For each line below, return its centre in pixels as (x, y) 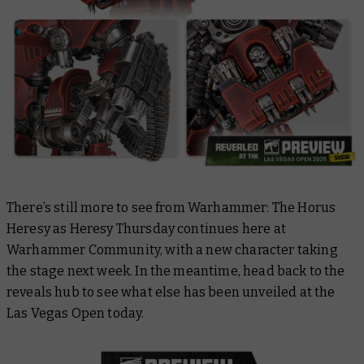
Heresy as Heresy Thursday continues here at (146, 229)
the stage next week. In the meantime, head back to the (176, 271)
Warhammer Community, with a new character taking (172, 250)
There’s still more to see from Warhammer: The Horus (171, 208)
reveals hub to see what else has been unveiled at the (171, 292)
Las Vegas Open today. (76, 314)
